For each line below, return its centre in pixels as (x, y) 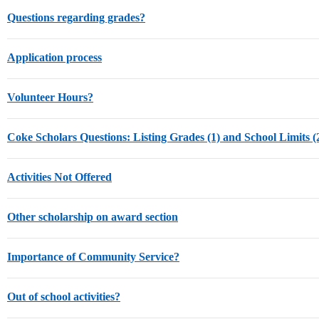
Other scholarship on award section (93, 217)
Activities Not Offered (59, 177)
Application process (54, 57)
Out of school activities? (64, 297)
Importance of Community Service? (93, 257)
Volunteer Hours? (50, 97)
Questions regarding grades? (76, 17)
